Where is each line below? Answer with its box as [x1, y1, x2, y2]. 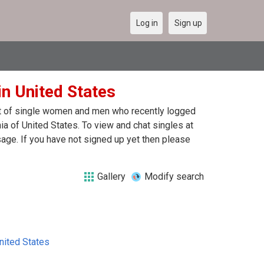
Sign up [174, 18, 202, 28]
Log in [136, 18, 158, 28]
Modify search [144, 171, 204, 182]
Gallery [97, 171, 126, 182]
